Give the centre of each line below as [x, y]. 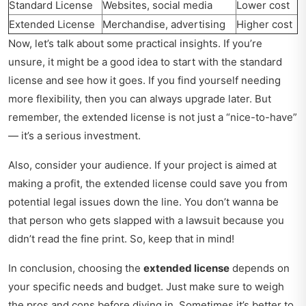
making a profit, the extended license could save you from [148, 184]
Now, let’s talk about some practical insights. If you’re [135, 44]
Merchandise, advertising [164, 25]
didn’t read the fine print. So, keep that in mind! [121, 239]
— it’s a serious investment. [74, 136]
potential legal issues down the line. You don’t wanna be [143, 202]
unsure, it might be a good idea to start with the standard [145, 62]
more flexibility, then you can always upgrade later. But [140, 99]
